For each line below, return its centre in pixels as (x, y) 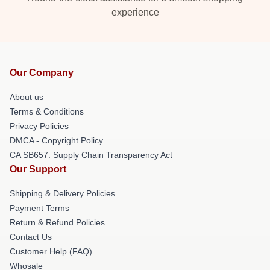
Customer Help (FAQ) (51, 251)
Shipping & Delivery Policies (62, 193)
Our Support (38, 169)
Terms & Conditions (47, 111)
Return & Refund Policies (57, 222)
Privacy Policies (39, 126)
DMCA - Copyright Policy (56, 140)
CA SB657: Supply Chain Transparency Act (91, 155)
